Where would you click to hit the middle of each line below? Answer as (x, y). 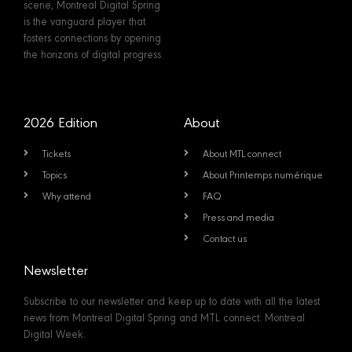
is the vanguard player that (84, 20)
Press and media (238, 216)
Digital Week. (55, 333)
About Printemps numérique (263, 174)
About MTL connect (242, 152)
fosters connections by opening (92, 37)
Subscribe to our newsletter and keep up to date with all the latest (172, 300)
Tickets (57, 152)
